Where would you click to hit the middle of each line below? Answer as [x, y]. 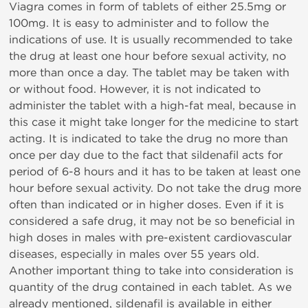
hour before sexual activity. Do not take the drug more [155, 188]
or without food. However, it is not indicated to [135, 89]
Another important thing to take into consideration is [151, 271]
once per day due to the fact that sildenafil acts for [146, 155]
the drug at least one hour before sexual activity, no [147, 56]
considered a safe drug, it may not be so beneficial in [152, 221]
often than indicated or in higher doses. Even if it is [146, 205]
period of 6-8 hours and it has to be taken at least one [155, 172]
